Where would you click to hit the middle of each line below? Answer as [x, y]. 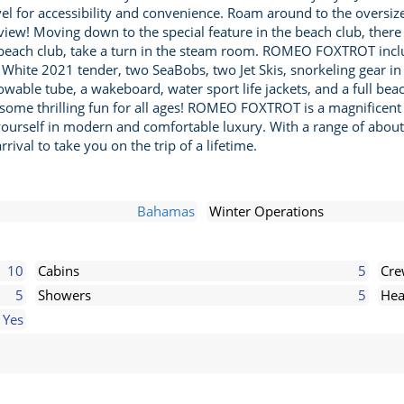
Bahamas [166, 211]
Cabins [59, 271]
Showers [64, 295]
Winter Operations [266, 211]
